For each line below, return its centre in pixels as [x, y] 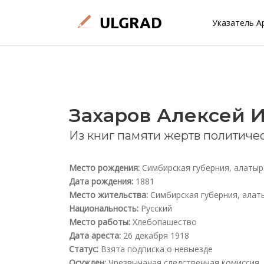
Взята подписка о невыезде [156, 249]
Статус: [84, 249]
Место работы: [100, 222]
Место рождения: [104, 168]
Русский [155, 208]
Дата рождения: [101, 181]
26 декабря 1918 [155, 235]
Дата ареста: [95, 235]
